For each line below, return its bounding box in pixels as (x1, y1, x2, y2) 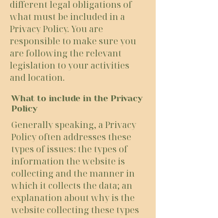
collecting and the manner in (11, 167, 135, 179)
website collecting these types (11, 204, 139, 216)
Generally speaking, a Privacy (11, 119, 136, 130)
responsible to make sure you (10, 35, 136, 47)
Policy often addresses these (11, 131, 131, 143)
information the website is (11, 155, 125, 167)
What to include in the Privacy (11, 93, 143, 103)
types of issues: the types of (11, 143, 127, 155)
